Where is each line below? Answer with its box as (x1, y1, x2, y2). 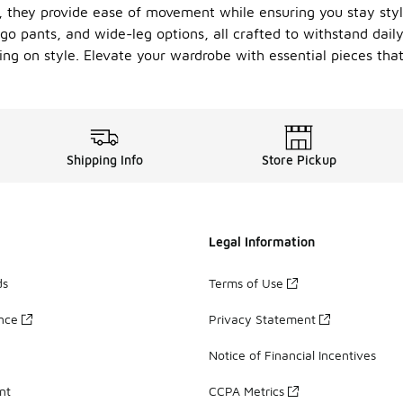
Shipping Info (66, 152, 143, 167)
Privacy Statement (209, 310, 316, 327)
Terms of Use (209, 274, 283, 291)
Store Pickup (261, 152, 336, 167)
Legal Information (209, 234, 315, 249)
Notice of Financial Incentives (209, 346, 376, 363)
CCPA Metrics (209, 382, 284, 399)
